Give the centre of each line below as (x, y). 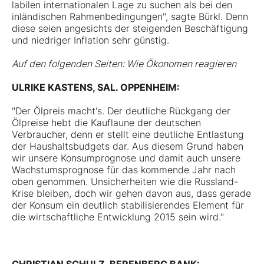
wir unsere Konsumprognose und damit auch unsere (126, 158)
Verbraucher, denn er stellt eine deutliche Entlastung (128, 135)
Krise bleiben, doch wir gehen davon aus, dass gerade (131, 194)
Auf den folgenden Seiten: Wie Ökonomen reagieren (124, 64)
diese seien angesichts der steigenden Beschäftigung (130, 29)
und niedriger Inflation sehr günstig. (90, 40)
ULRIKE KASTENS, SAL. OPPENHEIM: (96, 88)
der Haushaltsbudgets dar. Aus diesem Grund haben (128, 146)
